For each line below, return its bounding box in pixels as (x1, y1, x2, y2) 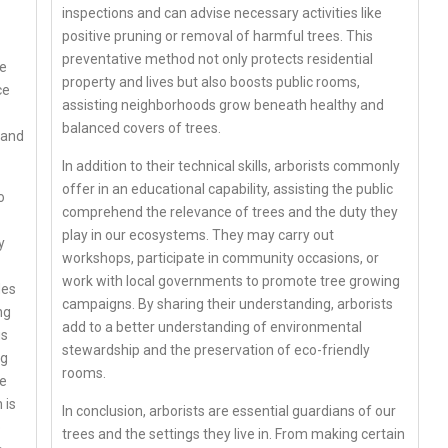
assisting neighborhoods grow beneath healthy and (62, 96, 385, 113)
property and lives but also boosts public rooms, (62, 73, 361, 90)
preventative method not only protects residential (62, 50, 374, 67)
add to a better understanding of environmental (62, 318, 363, 335)
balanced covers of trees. (62, 119, 222, 136)
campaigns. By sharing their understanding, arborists (62, 295, 394, 312)
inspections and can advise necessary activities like (62, 4, 383, 21)
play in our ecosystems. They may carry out (62, 226, 335, 243)
